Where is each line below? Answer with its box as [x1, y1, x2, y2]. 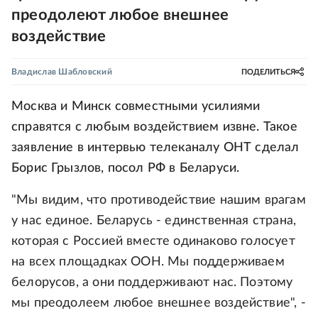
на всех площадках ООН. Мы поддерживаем [11, 256, 285, 268]
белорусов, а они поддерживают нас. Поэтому [11, 276, 293, 289]
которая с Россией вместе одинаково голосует [11, 235, 295, 248]
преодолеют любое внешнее [11, 7, 229, 23]
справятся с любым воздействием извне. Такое [11, 121, 297, 133]
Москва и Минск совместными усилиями [11, 100, 261, 113]
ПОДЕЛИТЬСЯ [241, 67, 295, 76]
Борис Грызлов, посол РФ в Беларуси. [11, 162, 240, 175]
